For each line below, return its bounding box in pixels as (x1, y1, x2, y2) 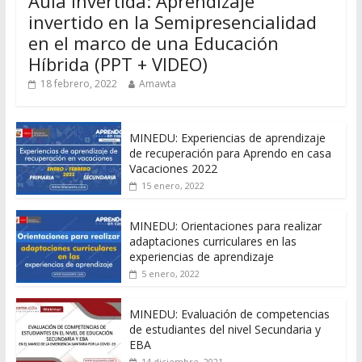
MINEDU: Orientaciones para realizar (128, 217, 322, 234)
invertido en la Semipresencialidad (27, 9, 317, 34)
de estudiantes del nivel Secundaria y (128, 321, 321, 337)
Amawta (138, 76, 176, 90)
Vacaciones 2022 (128, 160, 217, 176)
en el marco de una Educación (27, 30, 279, 55)
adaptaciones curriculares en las (128, 233, 297, 249)
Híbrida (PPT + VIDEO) (27, 51, 208, 76)
